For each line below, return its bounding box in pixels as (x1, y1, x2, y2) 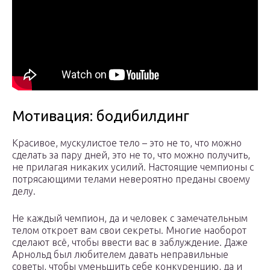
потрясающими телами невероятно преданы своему (12, 174, 250, 185)
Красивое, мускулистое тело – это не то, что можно (12, 137, 242, 149)
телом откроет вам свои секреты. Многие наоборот (12, 225, 246, 236)
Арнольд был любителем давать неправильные (12, 249, 228, 260)
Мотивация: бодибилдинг (12, 108, 189, 125)
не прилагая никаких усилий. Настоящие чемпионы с (12, 162, 254, 173)
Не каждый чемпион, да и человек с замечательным (12, 213, 248, 224)
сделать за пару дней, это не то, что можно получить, (12, 149, 250, 161)
